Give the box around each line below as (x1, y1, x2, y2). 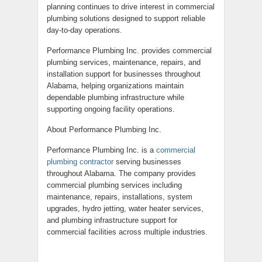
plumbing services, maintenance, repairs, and (47, 58, 201, 67)
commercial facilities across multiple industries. (47, 227, 208, 236)
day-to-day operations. (47, 26, 122, 35)
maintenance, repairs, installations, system (47, 192, 192, 201)
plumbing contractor (47, 157, 116, 166)
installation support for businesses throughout (47, 70, 201, 78)
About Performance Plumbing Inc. (47, 125, 161, 134)
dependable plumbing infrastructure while (47, 93, 184, 102)
